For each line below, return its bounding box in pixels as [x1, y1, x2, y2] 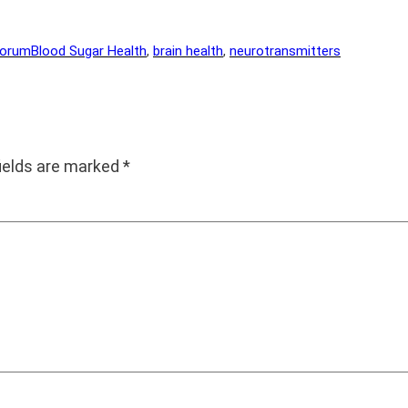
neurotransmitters [229, 43, 341, 60]
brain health [153, 43, 223, 60]
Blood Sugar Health [31, 43, 147, 60]
